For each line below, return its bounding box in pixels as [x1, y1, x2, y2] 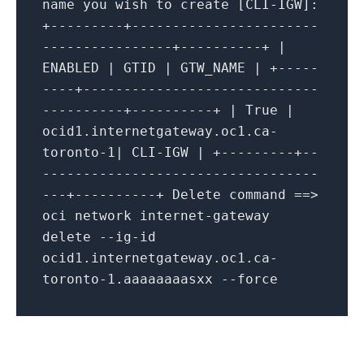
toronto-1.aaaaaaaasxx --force [42, 271, 278, 288]
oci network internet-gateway [42, 208, 270, 224]
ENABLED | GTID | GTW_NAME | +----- [42, 60, 318, 76]
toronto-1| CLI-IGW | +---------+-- [42, 145, 318, 161]
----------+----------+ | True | [42, 102, 294, 119]
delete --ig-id [42, 229, 156, 245]
